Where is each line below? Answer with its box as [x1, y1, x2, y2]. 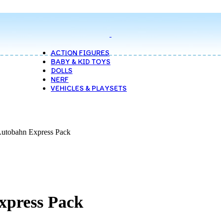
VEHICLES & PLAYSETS [51, 84, 127, 93]
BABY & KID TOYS [51, 57, 110, 66]
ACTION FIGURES [51, 48, 110, 57]
